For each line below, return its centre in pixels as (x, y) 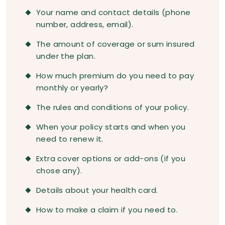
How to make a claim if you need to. (107, 210)
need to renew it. (70, 139)
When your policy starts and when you (111, 127)
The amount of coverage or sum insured (116, 44)
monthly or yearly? (72, 88)
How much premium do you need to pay (115, 76)
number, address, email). (85, 25)
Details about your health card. (97, 190)
